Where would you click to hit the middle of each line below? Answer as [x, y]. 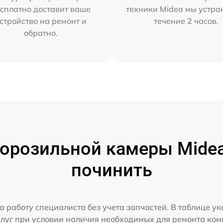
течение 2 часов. [186, 21]
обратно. [41, 33]
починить [111, 170]
